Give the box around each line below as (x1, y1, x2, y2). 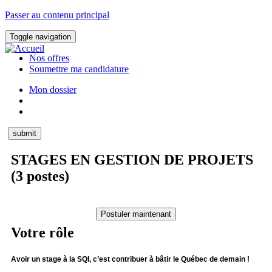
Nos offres (29, 53, 69, 63)
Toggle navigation (10, 32, 71, 41)
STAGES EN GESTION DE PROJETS (11, 151, 253, 168)
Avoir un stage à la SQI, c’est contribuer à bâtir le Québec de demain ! (11, 254, 250, 263)
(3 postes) (11, 168, 69, 184)
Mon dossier (29, 84, 76, 95)
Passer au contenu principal (5, 10, 109, 20)
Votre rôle (11, 224, 74, 240)
